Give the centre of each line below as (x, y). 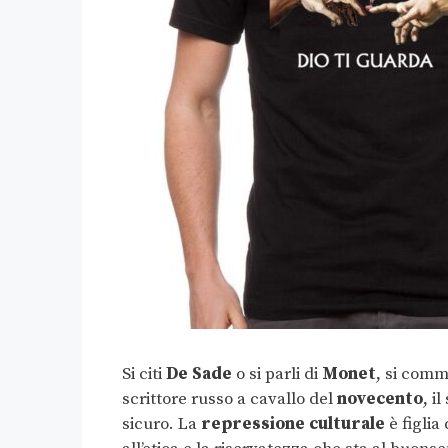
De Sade (199, 374)
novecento (380, 399)
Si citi (144, 374)
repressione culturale (293, 424)
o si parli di (277, 374)
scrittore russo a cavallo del (229, 399)
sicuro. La (161, 424)
